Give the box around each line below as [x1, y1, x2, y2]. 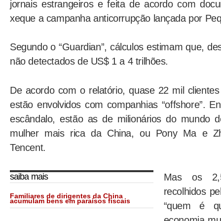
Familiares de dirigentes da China [10, 192, 123, 200]
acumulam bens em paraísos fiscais [10, 197, 130, 205]
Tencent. [10, 142, 46, 153]
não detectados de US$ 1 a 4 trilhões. [10, 56, 169, 67]
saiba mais [10, 172, 48, 182]
